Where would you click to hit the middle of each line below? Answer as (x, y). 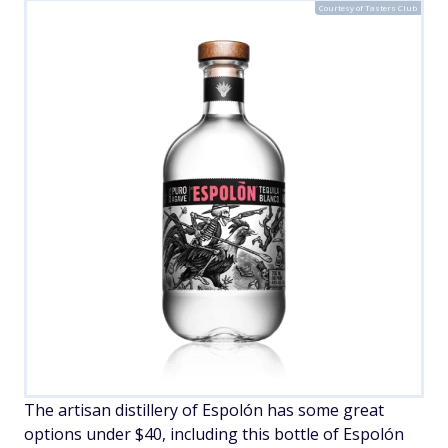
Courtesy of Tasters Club (368, 7)
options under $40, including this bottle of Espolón (214, 434)
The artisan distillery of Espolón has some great (204, 410)
